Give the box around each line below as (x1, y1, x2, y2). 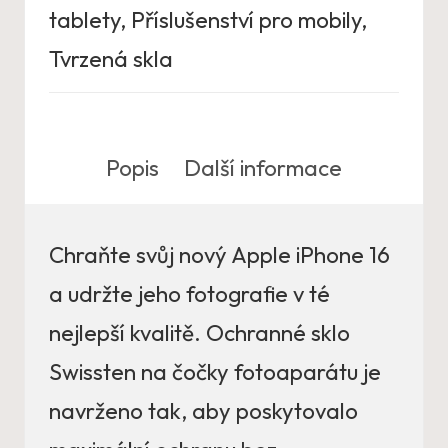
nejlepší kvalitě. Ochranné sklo (49, 319, 350, 347)
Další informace (184, 154, 343, 182)
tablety (49, 6, 120, 35)
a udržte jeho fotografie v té (49, 280, 330, 308)
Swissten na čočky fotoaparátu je (49, 358, 381, 386)
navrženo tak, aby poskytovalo (49, 397, 358, 425)
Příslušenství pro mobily (131, 6, 361, 35)
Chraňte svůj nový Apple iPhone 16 (49, 241, 390, 269)
